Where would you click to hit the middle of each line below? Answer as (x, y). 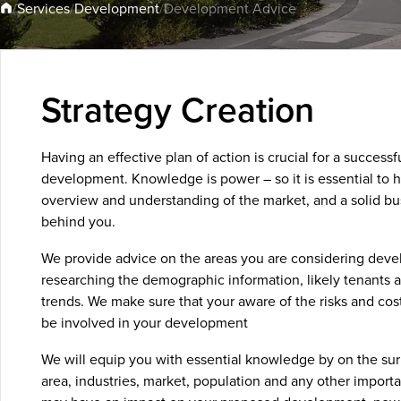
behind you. (78, 221)
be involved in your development (144, 322)
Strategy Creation (177, 111)
